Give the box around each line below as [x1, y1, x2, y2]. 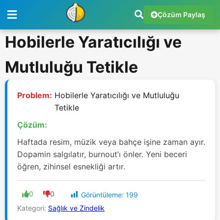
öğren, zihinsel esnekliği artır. [17, 162, 125, 171]
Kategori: [17, 204, 48, 213]
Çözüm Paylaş [158, 10, 205, 19]
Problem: [17, 90, 52, 100]
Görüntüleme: [81, 191, 124, 199]
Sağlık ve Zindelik [48, 204, 105, 213]
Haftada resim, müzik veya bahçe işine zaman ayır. [17, 137, 205, 147]
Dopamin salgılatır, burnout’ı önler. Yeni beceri [17, 149, 187, 159]
